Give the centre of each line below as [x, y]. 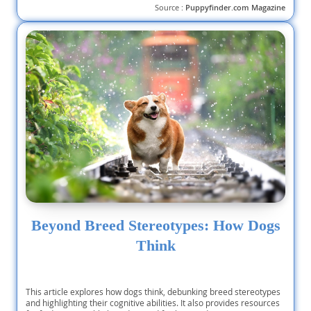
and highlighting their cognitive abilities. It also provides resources [153, 302]
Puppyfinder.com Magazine [235, 8]
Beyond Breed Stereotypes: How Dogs [155, 225]
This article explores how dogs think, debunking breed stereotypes [153, 291]
